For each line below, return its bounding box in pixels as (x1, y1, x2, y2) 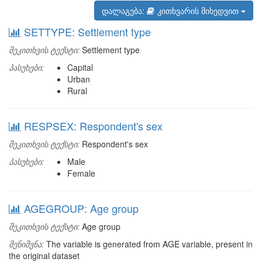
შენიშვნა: (9, 238, 44, 250)
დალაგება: (102, 5, 147, 16)
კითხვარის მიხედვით (157, 5, 241, 16)
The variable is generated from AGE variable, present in (44, 238, 253, 250)
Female (67, 167, 95, 179)
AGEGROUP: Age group (24, 201, 139, 216)
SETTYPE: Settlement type (24, 24, 151, 39)
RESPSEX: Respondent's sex (24, 118, 163, 133)
